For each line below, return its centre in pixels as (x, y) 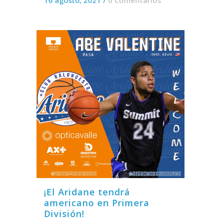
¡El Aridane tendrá (87, 192)
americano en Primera (97, 203)
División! (64, 213)
